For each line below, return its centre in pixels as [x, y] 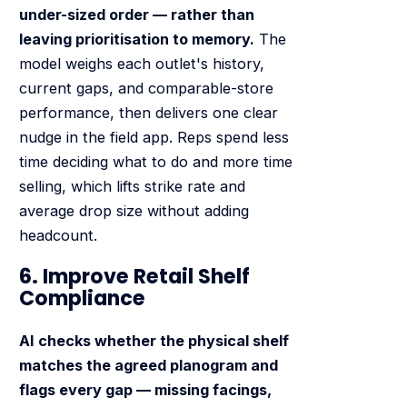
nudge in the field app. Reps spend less [154, 137]
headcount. [58, 235]
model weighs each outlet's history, [141, 63]
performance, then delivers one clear [148, 112]
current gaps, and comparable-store [146, 88]
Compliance [82, 299]
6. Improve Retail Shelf [134, 277]
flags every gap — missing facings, [145, 390]
